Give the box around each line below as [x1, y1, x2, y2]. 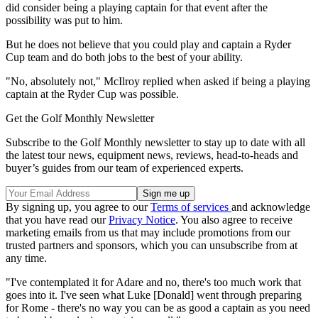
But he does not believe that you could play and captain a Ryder [6, 38, 291, 51]
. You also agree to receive [175, 214, 292, 226]
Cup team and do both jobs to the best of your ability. [6, 51, 243, 64]
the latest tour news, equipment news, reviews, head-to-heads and [6, 149, 298, 162]
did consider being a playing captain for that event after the [6, 1, 268, 14]
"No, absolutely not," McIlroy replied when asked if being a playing [6, 75, 310, 88]
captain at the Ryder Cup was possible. [6, 88, 179, 101]
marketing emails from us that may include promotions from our [6, 226, 290, 239]
